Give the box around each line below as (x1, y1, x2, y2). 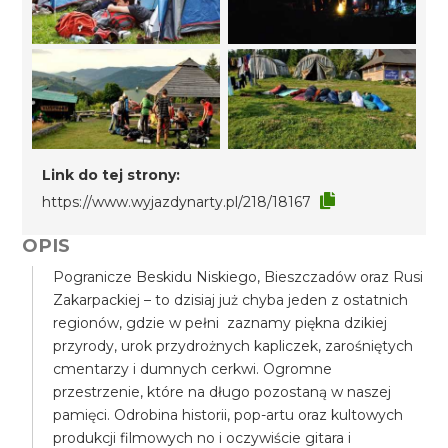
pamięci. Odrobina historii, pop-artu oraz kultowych (53, 406, 404, 424)
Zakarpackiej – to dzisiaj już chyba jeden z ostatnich (53, 291, 409, 309)
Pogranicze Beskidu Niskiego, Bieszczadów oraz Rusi (53, 268, 424, 286)
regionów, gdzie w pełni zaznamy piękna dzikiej (53, 314, 388, 332)
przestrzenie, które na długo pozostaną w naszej (53, 383, 392, 401)
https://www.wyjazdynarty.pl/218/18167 (42, 193, 312, 211)
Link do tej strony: (42, 166, 181, 184)
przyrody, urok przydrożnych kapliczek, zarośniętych (53, 337, 414, 355)
